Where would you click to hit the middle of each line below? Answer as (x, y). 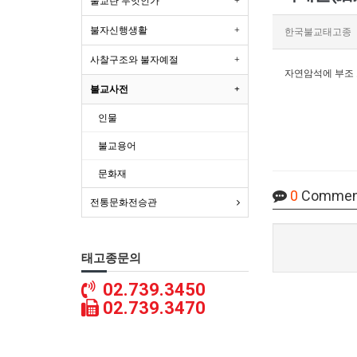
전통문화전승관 (124, 202)
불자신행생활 (119, 30)
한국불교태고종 (318, 32)
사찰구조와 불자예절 (134, 60)
